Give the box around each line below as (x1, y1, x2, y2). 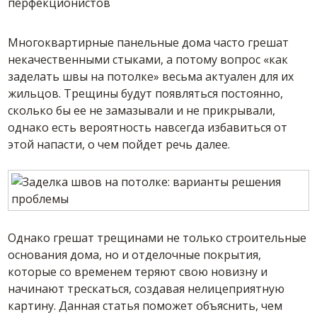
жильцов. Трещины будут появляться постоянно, (8, 86, 284, 101)
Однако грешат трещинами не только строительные (8, 230, 307, 246)
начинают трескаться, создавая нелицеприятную (8, 281, 285, 296)
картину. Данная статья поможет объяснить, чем (8, 298, 283, 313)
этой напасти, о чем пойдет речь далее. (8, 137, 231, 152)
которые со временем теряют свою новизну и (8, 264, 268, 279)
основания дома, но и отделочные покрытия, (8, 247, 262, 263)
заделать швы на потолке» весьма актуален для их (8, 69, 294, 84)
